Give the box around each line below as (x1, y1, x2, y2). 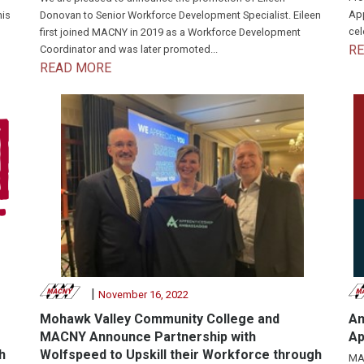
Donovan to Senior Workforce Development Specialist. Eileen (40, 9, 321, 22)
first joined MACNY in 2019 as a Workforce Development (40, 26, 301, 39)
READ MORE (40, 60, 111, 76)
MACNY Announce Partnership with (40, 329, 256, 345)
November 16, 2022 (97, 288, 188, 301)
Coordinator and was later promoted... (40, 43, 218, 56)
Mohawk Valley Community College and (40, 311, 279, 327)
